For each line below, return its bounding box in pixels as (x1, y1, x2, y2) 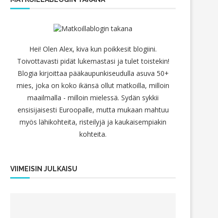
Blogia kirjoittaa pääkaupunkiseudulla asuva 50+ (17, 68, 169, 78)
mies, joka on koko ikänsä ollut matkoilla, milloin (17, 80, 169, 90)
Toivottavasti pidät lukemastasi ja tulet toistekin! (17, 56, 169, 66)
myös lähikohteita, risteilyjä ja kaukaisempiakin (19, 117, 166, 127)
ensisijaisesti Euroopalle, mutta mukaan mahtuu (17, 105, 169, 114)
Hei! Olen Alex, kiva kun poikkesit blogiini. (29, 44, 157, 54)
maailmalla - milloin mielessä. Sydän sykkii (27, 92, 159, 102)
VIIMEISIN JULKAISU (10, 164, 77, 173)
